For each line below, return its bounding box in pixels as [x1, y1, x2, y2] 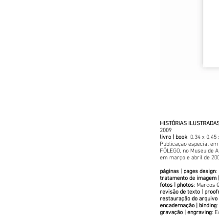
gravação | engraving [160, 209, 212, 216]
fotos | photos [160, 182, 194, 189]
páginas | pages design [160, 168, 216, 175]
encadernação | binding [160, 202, 217, 209]
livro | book [160, 134, 187, 141]
